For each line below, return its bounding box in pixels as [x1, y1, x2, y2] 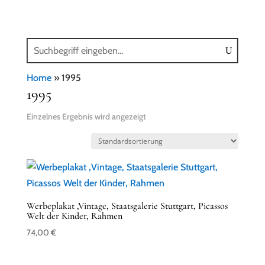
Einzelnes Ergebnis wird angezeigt [26, 111, 146, 122]
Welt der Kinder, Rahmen [26, 210, 122, 222]
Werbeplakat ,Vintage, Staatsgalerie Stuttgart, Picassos [26, 200, 228, 212]
